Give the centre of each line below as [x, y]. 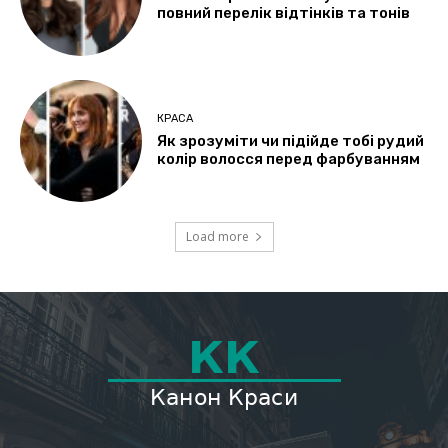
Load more [217, 237]
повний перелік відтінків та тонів [284, 12]
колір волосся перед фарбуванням [289, 159]
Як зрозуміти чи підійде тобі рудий [291, 141]
